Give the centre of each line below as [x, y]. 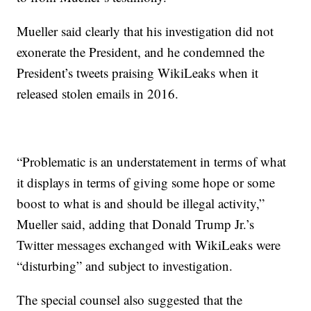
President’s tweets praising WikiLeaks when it [138, 73]
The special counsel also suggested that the [130, 300]
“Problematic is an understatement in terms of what [152, 161]
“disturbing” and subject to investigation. [125, 266]
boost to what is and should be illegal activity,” [141, 203]
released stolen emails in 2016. [98, 93]
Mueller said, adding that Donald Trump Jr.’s [136, 224]
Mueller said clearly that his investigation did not [145, 31]
